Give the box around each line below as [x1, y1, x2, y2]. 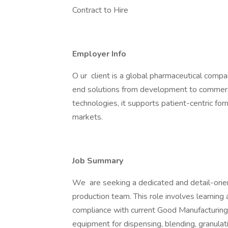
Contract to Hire [72, 5, 128, 16]
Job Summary [72, 155, 123, 166]
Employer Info [72, 48, 126, 60]
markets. [72, 111, 103, 123]
